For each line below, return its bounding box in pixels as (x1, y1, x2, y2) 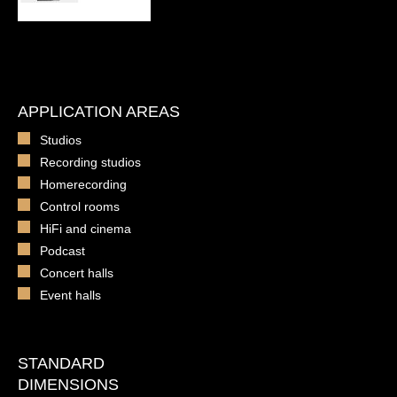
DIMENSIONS (18, 376, 119, 394)
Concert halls (40, 266, 113, 281)
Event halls (40, 288, 101, 303)
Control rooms (40, 199, 120, 214)
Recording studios (40, 155, 141, 170)
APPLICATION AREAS (18, 103, 180, 121)
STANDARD (18, 354, 105, 373)
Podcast (40, 244, 85, 259)
